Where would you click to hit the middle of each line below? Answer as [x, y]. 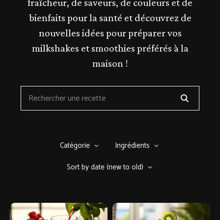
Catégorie [75, 146]
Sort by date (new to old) [105, 167]
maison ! [110, 63]
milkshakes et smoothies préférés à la [110, 48]
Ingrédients [132, 146]
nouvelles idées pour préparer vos [110, 33]
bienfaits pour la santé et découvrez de [110, 18]
